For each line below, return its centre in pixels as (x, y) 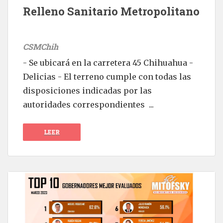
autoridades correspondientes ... (88, 105)
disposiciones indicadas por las (87, 91)
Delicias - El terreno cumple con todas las (107, 77)
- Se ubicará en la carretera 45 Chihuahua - (108, 63)
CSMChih (41, 47)
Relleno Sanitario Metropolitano (111, 11)
